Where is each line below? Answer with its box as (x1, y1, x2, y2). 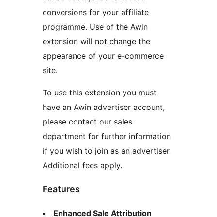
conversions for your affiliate (43, 7, 149, 17)
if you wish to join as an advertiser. (43, 146, 171, 156)
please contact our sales (43, 117, 132, 127)
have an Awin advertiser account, (43, 102, 165, 112)
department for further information (43, 131, 171, 141)
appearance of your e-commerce (43, 51, 164, 61)
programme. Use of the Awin (43, 22, 148, 32)
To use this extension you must (43, 88, 156, 98)
